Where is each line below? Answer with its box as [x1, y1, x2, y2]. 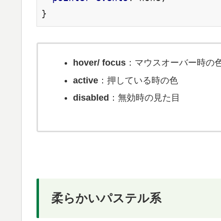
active [73, 75, 98, 85]
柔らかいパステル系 [51, 191, 161, 205]
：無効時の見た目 [109, 93, 180, 103]
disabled [73, 93, 109, 103]
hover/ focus [73, 57, 126, 68]
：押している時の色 [98, 75, 178, 85]
